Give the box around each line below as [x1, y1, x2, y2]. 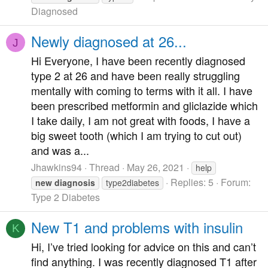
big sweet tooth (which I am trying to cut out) [31, 127, 242, 144]
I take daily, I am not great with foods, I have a [31, 112, 250, 129]
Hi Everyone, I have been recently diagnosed [31, 53, 245, 69]
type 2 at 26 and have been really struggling [31, 68, 240, 84]
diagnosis [54, 176, 95, 188]
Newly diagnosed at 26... [31, 30, 187, 51]
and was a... [31, 142, 89, 159]
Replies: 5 [170, 175, 214, 189]
